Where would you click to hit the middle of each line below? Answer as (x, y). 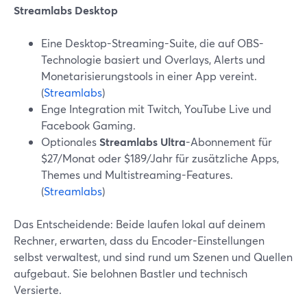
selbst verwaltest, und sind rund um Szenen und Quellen (153, 257)
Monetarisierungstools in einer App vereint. (149, 76)
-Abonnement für (229, 142)
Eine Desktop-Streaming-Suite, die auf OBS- (152, 43)
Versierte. (38, 290)
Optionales (70, 142)
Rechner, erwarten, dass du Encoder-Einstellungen (139, 240)
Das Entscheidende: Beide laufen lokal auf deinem (139, 224)
